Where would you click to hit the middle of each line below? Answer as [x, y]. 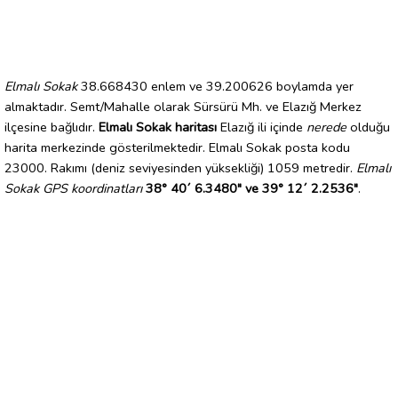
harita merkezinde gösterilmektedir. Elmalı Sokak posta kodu [177, 147]
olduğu [368, 127]
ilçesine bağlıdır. [52, 127]
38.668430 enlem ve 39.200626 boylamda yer [215, 86]
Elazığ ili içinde [262, 127]
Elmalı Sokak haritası [158, 127]
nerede [326, 127]
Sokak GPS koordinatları [73, 188]
